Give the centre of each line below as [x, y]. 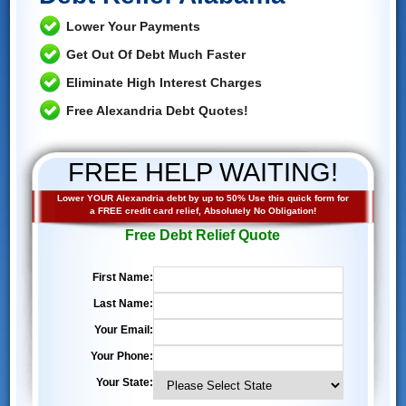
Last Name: [123, 303]
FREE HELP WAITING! [203, 172]
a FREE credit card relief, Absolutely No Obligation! [203, 210]
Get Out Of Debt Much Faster [155, 54]
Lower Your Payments [133, 26]
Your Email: [123, 329]
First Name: [122, 277]
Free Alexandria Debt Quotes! [157, 110]
